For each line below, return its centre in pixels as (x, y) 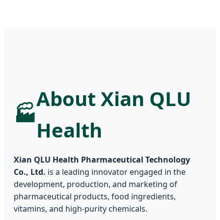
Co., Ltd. (30, 172)
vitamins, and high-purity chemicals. (81, 209)
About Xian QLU (114, 99)
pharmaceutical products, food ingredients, (95, 197)
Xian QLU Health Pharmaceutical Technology (102, 160)
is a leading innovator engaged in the (116, 172)
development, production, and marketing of (96, 184)
